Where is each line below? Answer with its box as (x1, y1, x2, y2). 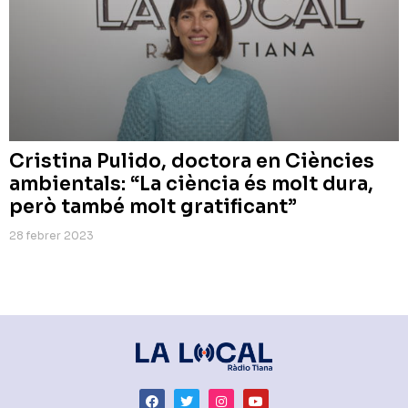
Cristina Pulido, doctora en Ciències (9, 148, 374, 173)
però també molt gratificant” (9, 194, 297, 219)
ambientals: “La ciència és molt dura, (9, 171, 373, 196)
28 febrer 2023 (9, 228, 94, 242)
